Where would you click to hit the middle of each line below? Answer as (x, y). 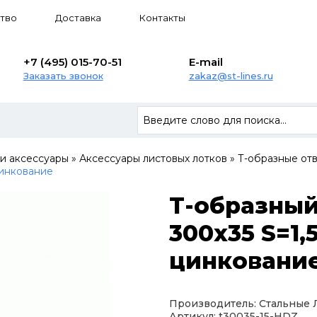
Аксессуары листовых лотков (153, 158)
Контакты (162, 18)
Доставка (78, 18)
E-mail (206, 62)
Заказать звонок (63, 76)
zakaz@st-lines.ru (231, 76)
